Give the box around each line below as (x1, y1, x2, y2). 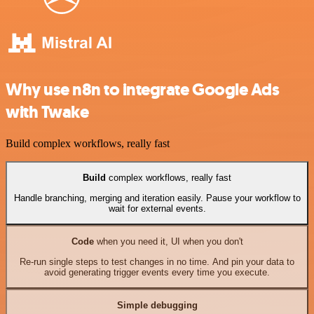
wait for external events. (108, 203, 206, 214)
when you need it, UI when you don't (93, 236, 243, 247)
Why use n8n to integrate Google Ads (6, 78, 280, 101)
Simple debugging (116, 300, 198, 311)
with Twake (6, 100, 89, 123)
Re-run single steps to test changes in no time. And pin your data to (20, 256, 294, 267)
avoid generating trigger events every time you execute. (44, 266, 270, 278)
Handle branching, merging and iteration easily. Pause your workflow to (13, 192, 301, 203)
